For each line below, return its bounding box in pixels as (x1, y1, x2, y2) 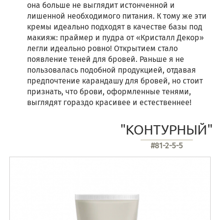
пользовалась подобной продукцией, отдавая (27, 65, 196, 75)
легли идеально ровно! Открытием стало (27, 44, 178, 53)
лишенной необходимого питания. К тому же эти (27, 11, 207, 21)
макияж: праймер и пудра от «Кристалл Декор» (27, 33, 204, 42)
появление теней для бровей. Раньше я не (27, 55, 184, 64)
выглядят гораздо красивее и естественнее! (27, 98, 193, 107)
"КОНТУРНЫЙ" (120, 121, 213, 137)
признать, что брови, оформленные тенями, (27, 87, 191, 96)
